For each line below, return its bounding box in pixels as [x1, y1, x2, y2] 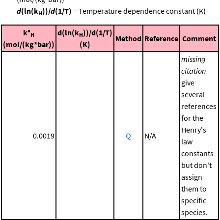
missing [181, 54, 206, 64]
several [181, 89, 205, 100]
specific [181, 195, 206, 206]
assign [181, 172, 202, 182]
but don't [181, 160, 212, 170]
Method [115, 33, 141, 44]
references [181, 101, 217, 111]
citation [181, 66, 206, 76]
